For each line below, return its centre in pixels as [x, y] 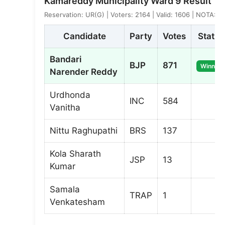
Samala [65, 189]
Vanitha [65, 107]
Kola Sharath [75, 154]
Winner [211, 66]
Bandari [66, 59]
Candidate [84, 36]
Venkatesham [77, 202]
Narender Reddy [84, 72]
